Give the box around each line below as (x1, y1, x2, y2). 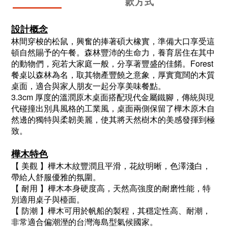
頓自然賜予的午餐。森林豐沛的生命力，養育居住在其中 (11, 46, 215, 59)
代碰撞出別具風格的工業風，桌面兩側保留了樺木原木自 (11, 102, 215, 115)
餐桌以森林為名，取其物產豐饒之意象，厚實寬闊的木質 (11, 69, 215, 81)
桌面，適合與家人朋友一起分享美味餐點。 (11, 80, 166, 92)
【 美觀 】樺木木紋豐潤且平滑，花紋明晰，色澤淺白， (11, 160, 211, 172)
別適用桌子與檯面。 (11, 193, 84, 206)
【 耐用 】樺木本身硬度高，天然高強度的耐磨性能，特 (11, 182, 211, 194)
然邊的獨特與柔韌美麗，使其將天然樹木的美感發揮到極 (11, 113, 215, 126)
